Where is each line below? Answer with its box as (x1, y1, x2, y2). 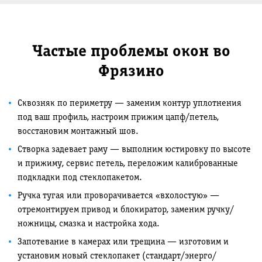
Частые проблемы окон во (32, 44, 230, 60)
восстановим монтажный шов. (18, 127, 139, 136)
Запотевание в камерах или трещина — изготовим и (18, 238, 229, 246)
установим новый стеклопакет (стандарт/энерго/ (18, 252, 216, 260)
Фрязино (98, 64, 164, 80)
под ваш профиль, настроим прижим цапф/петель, (18, 113, 219, 122)
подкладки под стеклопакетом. (18, 174, 142, 182)
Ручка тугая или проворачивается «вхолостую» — (18, 192, 219, 200)
